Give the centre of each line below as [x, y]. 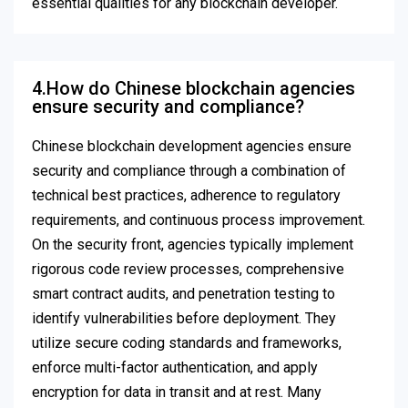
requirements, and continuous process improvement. [199, 220]
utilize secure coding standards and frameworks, [187, 343]
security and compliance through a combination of [189, 171]
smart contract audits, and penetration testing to [184, 294]
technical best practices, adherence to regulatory [186, 196]
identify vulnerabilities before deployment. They [184, 319]
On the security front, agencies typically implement [193, 245]
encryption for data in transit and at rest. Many [177, 393]
